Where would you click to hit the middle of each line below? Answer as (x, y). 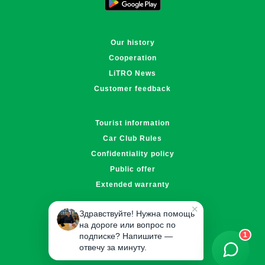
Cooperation (132, 58)
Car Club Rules (132, 139)
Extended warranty (132, 185)
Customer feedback (132, 89)
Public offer (132, 169)
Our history (132, 43)
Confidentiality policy (132, 154)
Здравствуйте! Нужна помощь (137, 214)
